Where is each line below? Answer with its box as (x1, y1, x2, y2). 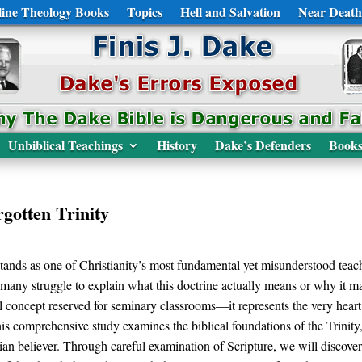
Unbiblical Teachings (8, 136, 123, 154)
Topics (126, 2, 162, 21)
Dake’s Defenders (215, 136, 311, 154)
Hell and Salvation (179, 2, 280, 21)
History (157, 136, 197, 154)
